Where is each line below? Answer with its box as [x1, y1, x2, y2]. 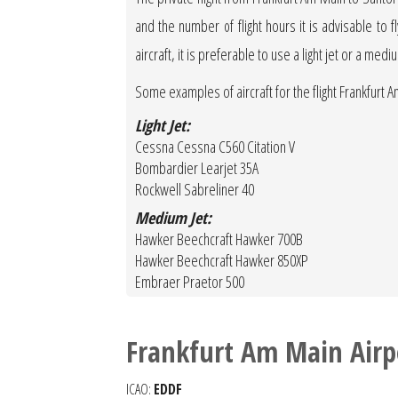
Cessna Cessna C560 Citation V [135, 136, 295, 157]
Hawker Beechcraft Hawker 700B [135, 228, 303, 250]
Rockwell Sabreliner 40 [135, 179, 254, 200]
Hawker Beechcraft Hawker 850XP [135, 250, 308, 271]
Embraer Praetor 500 [135, 271, 244, 292]
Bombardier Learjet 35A [135, 157, 259, 179]
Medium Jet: [135, 207, 211, 228]
